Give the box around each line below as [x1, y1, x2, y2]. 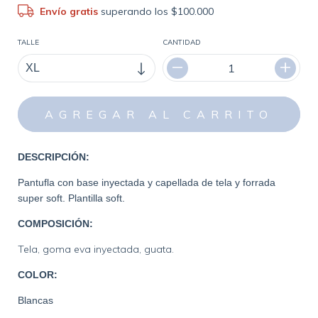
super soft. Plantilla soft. [18, 192, 128, 204]
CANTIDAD [163, 38, 201, 48]
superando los [101, 5, 172, 18]
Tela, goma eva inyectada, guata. [18, 243, 174, 256]
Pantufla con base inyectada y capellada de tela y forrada [18, 177, 275, 189]
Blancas [18, 295, 53, 307]
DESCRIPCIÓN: [18, 151, 92, 163]
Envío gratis [40, 5, 102, 18]
